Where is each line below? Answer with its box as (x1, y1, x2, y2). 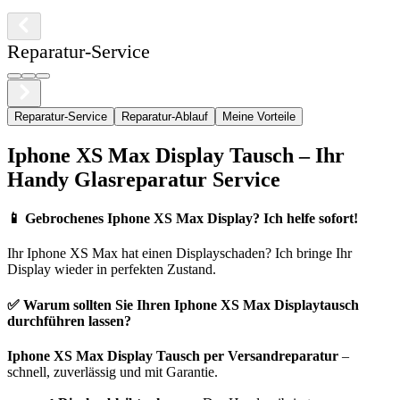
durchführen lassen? (7, 312, 131, 329)
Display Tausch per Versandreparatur (104, 347, 338, 363)
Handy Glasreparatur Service (7, 167, 280, 191)
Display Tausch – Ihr (150, 143, 345, 167)
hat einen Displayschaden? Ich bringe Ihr (118, 246, 352, 262)
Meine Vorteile (222, 109, 296, 123)
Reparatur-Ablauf (121, 109, 208, 123)
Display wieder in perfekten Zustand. (7, 262, 216, 278)
